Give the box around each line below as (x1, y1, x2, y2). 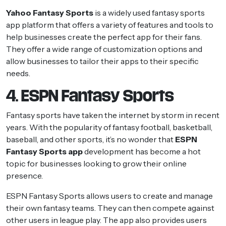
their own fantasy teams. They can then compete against (6, 202, 214, 213)
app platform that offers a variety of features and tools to (6, 19, 213, 30)
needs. (6, 68, 30, 78)
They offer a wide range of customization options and (6, 43, 202, 54)
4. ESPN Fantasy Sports (6, 87, 174, 104)
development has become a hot (83, 146, 201, 156)
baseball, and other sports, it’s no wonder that (6, 134, 175, 144)
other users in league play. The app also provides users (6, 214, 207, 225)
